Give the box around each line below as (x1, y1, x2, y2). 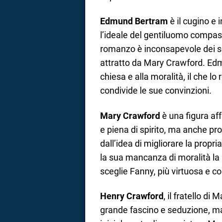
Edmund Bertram (100, 16, 168, 26)
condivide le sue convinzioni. (100, 85, 212, 96)
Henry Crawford (100, 191, 164, 201)
